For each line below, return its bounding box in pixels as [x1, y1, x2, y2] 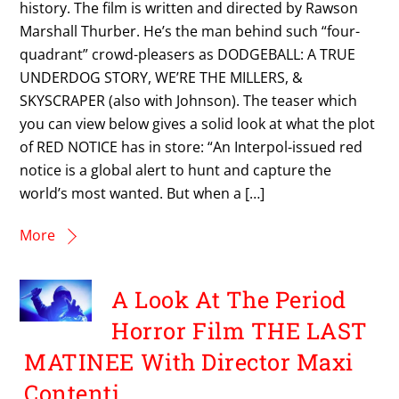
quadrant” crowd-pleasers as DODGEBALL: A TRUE [20, 45, 356, 65]
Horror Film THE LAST [111, 315, 368, 346]
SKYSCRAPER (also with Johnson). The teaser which [20, 91, 358, 111]
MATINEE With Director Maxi [24, 346, 354, 378]
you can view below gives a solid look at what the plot [20, 114, 376, 134]
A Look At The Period [111, 284, 346, 315]
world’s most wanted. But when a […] [20, 183, 265, 204]
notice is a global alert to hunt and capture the [20, 160, 332, 181]
